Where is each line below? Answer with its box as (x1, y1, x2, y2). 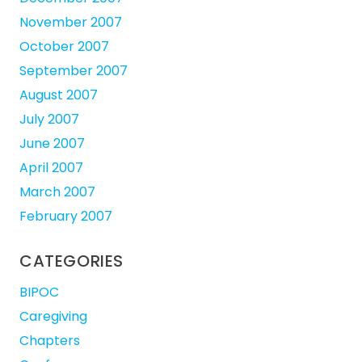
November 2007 (19, 13, 122, 32)
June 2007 (19, 134, 85, 154)
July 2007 (19, 110, 79, 129)
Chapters (19, 331, 80, 351)
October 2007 (19, 37, 109, 57)
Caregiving (19, 307, 87, 326)
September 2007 (19, 61, 128, 81)
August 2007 (19, 86, 98, 105)
